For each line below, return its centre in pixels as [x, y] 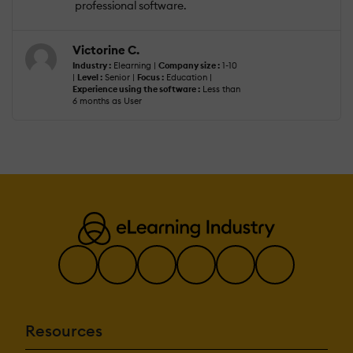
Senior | [120, 78]
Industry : [92, 66]
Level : [90, 78]
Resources [64, 331]
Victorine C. [106, 50]
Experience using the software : [136, 89]
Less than [220, 89]
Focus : [150, 78]
